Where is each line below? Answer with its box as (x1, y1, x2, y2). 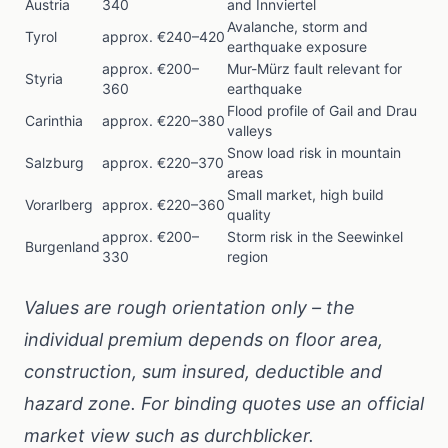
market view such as (24, 425, 204, 446)
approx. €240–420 (102, 28, 225, 45)
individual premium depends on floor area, (24, 329, 383, 350)
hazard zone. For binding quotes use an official (24, 393, 424, 414)
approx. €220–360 (102, 196, 225, 213)
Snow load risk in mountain (227, 144, 401, 161)
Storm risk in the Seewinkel (227, 228, 403, 245)
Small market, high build (227, 186, 384, 203)
